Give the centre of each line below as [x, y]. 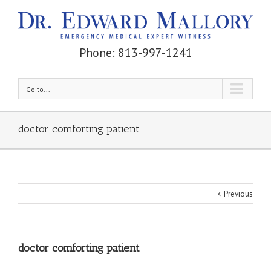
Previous [238, 194]
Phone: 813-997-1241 [135, 53]
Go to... [38, 90]
